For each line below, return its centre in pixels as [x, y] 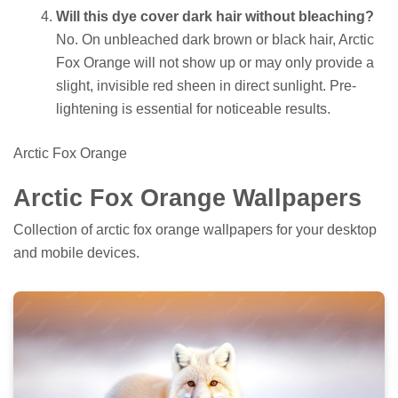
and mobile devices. [76, 252]
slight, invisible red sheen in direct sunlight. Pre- [206, 86]
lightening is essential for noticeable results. [193, 109]
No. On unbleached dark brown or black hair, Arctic [215, 40]
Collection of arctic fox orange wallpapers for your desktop [195, 229]
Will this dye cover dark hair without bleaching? [215, 17]
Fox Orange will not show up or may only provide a [215, 63]
